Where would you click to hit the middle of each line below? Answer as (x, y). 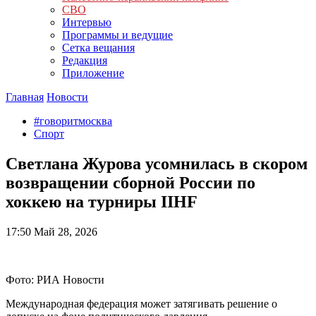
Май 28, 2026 (64, 231)
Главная (25, 97)
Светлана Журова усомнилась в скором (157, 163)
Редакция (85, 60)
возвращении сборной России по (130, 182)
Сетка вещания (98, 48)
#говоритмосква (73, 121)
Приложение (93, 73)
